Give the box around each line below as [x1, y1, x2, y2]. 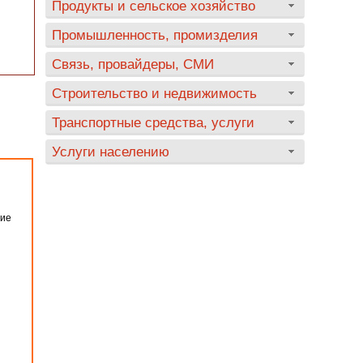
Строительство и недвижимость [52, 86, 257, 100]
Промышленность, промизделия [52, 28, 258, 42]
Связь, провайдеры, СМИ [52, 57, 214, 71]
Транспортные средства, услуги [52, 115, 254, 130]
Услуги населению [52, 144, 169, 159]
